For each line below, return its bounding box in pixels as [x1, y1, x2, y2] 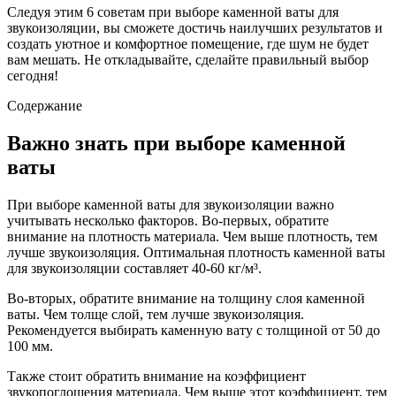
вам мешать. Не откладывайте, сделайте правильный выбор [7, 51, 369, 67]
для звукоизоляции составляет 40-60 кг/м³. [7, 260, 262, 276]
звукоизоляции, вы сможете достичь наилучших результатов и [7, 19, 383, 35]
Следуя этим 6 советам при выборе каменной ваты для [7, 4, 339, 19]
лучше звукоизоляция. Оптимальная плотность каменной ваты [7, 244, 385, 260]
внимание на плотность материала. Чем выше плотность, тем [7, 228, 377, 244]
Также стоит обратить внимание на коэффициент [7, 368, 306, 384]
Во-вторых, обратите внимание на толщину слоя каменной [7, 290, 365, 306]
